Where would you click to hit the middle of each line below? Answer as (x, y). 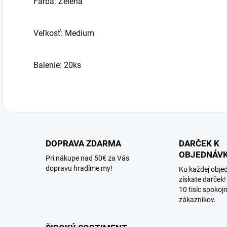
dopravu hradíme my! (79, 168)
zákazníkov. (197, 200)
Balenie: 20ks (57, 65)
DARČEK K (199, 143)
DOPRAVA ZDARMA (83, 143)
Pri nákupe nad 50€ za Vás (87, 158)
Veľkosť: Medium (64, 33)
